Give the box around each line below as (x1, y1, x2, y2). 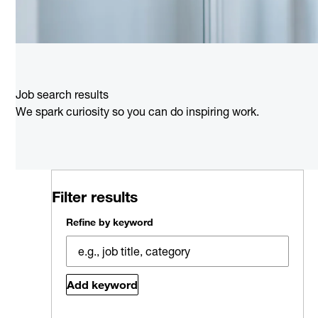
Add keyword (67, 278, 138, 292)
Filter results (52, 187, 138, 207)
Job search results (16, 87, 109, 102)
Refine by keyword (66, 216, 153, 229)
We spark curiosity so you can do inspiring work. (16, 104, 259, 119)
